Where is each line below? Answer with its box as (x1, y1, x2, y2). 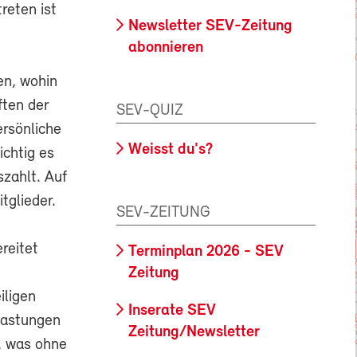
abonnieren (128, 40, 203, 57)
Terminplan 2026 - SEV (128, 243, 284, 260)
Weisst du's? (128, 141, 213, 158)
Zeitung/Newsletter (128, 324, 260, 340)
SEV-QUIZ (116, 102, 183, 119)
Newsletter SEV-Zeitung (128, 18, 292, 35)
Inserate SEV (128, 302, 216, 319)
